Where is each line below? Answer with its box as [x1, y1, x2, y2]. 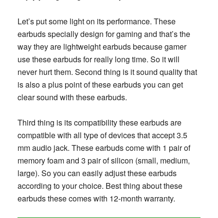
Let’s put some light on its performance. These [17, 15, 176, 27]
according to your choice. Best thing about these [17, 180, 182, 191]
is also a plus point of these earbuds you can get [17, 78, 183, 90]
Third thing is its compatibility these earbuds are [17, 116, 182, 128]
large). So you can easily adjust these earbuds [17, 167, 177, 179]
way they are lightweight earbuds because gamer [17, 40, 186, 52]
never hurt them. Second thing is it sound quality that [17, 66, 197, 77]
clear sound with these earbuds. [17, 91, 127, 103]
